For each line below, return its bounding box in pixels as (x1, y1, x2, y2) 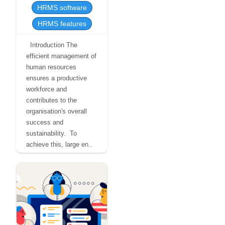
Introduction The (26, 41, 77, 49)
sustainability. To (26, 130, 77, 137)
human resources (26, 63, 76, 71)
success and (26, 119, 63, 126)
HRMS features (37, 20, 86, 28)
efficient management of (26, 52, 96, 60)
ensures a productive (26, 74, 87, 82)
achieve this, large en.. (26, 141, 92, 148)
